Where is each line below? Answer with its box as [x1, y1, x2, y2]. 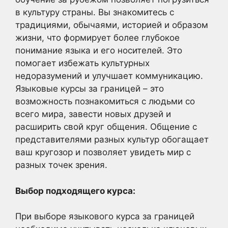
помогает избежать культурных [15, 58, 150, 69]
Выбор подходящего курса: [15, 185, 135, 196]
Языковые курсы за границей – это [15, 83, 164, 94]
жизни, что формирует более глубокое [15, 33, 180, 43]
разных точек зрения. [15, 160, 107, 170]
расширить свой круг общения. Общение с [15, 122, 197, 132]
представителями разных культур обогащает [15, 134, 209, 145]
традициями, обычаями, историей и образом [15, 20, 208, 31]
